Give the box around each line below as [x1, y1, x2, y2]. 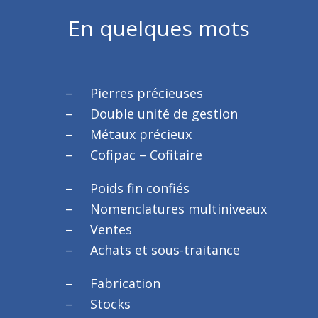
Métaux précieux [90, 126, 192, 143]
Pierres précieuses [90, 84, 204, 102]
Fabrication [90, 275, 161, 292]
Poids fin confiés [90, 180, 190, 197]
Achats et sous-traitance [90, 241, 241, 258]
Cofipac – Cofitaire [90, 146, 203, 163]
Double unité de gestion [90, 105, 238, 122]
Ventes [90, 221, 133, 238]
